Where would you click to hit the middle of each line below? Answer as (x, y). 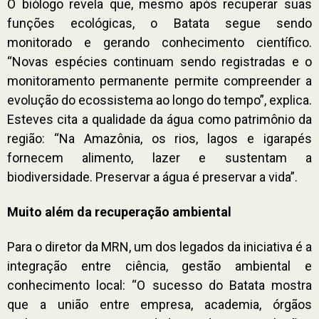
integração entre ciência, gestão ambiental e (159, 266)
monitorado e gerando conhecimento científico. (159, 42)
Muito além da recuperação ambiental (119, 211)
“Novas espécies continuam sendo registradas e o (159, 61)
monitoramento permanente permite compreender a (159, 80)
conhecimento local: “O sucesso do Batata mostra (159, 285)
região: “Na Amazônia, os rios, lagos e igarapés (159, 138)
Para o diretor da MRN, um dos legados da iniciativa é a (159, 246)
